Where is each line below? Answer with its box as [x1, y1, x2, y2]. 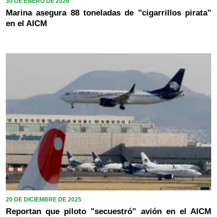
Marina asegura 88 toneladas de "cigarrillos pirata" [6, 8, 211, 17]
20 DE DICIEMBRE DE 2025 [6, 196, 81, 203]
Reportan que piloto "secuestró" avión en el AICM [6, 206, 211, 216]
